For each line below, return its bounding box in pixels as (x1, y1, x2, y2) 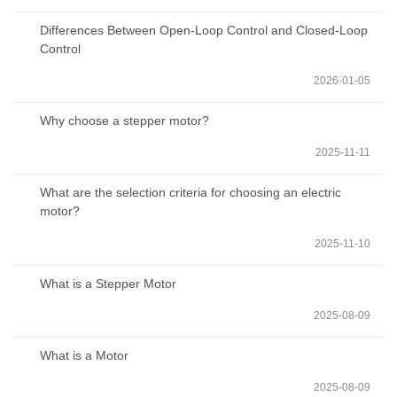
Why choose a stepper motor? (40, 113, 209, 128)
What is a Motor (40, 347, 128, 362)
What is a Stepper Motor (40, 276, 176, 291)
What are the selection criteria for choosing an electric (40, 185, 341, 200)
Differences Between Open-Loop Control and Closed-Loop (40, 22, 368, 37)
